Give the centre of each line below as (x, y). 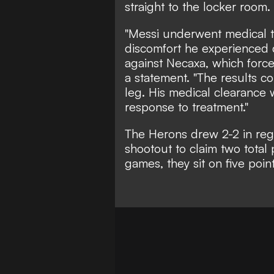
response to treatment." (187, 107)
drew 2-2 (215, 134)
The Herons (158, 134)
